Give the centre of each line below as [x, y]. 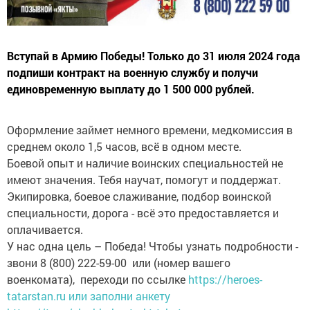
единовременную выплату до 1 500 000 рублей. [131, 89]
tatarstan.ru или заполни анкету [89, 296]
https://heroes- [225, 280]
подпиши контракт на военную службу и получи [133, 73]
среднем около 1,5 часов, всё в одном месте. [126, 147]
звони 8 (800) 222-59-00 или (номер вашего [119, 263]
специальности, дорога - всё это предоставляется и [143, 213]
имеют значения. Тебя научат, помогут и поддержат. [144, 180]
